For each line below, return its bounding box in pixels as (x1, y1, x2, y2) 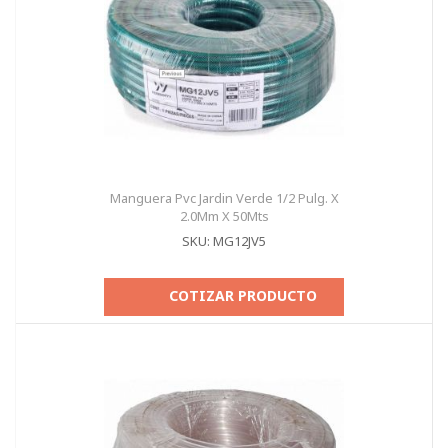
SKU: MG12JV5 (182, 232, 266, 250)
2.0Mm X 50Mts (179, 207, 269, 225)
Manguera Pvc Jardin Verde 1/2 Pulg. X (109, 189, 339, 207)
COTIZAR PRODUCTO (169, 286, 317, 305)
